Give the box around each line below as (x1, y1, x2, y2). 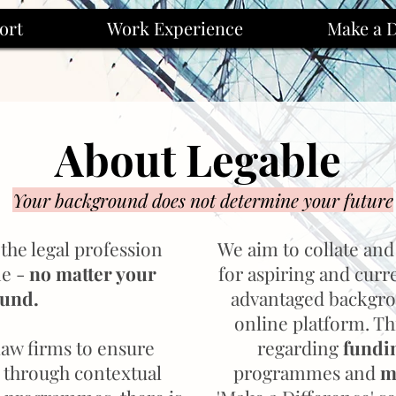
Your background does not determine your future (11, 187, 393, 212)
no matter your (28, 261, 156, 286)
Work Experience (106, 16, 243, 40)
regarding (257, 335, 343, 360)
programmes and (232, 360, 380, 385)
